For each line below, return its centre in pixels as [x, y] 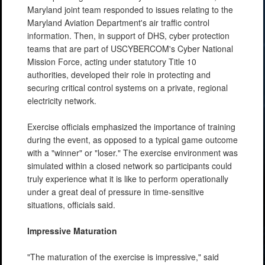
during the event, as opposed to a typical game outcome [132, 139]
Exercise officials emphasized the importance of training [131, 126]
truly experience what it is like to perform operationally [128, 178]
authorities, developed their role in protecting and [119, 74]
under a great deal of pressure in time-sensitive [116, 191]
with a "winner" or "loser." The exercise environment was [132, 152]
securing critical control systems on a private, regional [127, 87]
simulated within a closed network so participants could [130, 165]
